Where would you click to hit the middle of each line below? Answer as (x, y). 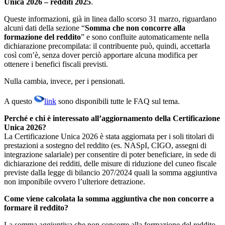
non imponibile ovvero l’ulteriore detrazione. (75, 181)
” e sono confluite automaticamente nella (145, 37)
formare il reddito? (36, 207)
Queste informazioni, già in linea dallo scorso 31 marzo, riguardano (110, 19)
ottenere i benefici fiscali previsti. (56, 64)
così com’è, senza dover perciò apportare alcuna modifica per (101, 55)
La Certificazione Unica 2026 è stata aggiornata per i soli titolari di (109, 136)
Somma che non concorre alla (135, 28)
